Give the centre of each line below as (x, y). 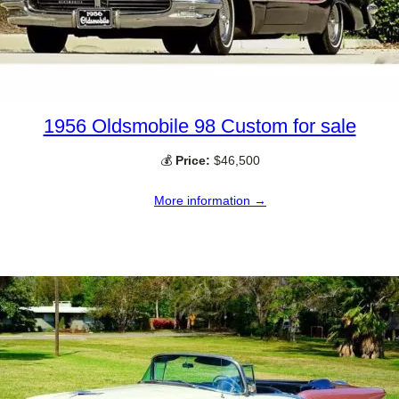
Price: (193, 161)
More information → (210, 200)
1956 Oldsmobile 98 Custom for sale (199, 126)
